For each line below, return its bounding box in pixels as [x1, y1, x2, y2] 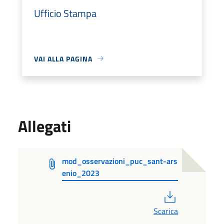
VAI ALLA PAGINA [34, 53, 92, 64]
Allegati [18, 113, 71, 138]
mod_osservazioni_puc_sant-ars [62, 154, 178, 167]
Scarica [153, 204, 178, 217]
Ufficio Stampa [34, 5, 96, 21]
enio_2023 [62, 166, 100, 179]
